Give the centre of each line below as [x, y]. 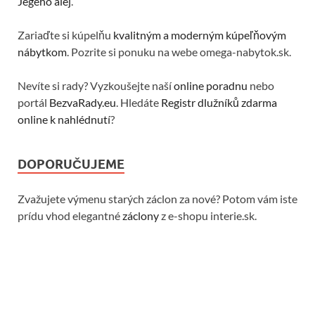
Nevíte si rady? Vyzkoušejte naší [96, 86]
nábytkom [42, 52]
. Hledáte [139, 103]
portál [33, 103]
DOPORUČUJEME [71, 165]
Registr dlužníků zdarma [219, 103]
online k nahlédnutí [64, 120]
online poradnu [211, 86]
